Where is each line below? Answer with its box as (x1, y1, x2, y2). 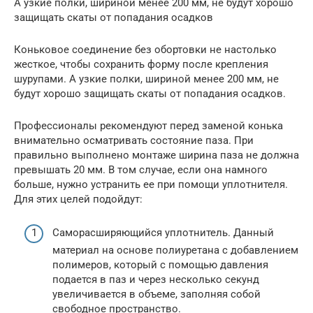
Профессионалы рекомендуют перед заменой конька (14, 119, 283, 132)
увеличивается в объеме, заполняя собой (52, 288, 261, 301)
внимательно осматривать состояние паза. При (14, 133, 254, 147)
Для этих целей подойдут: (14, 192, 143, 205)
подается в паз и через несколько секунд (52, 273, 259, 286)
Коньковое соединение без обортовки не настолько (14, 43, 277, 56)
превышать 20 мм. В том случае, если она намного (14, 163, 268, 176)
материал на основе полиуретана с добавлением (52, 244, 298, 257)
